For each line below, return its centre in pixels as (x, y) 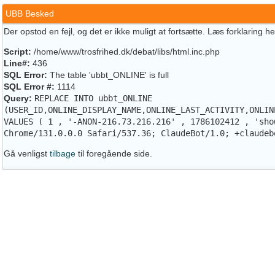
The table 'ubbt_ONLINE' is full (108, 75)
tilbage (63, 153)
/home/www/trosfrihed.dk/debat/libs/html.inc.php (126, 52)
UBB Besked (30, 14)
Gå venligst (27, 153)
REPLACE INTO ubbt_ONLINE (93, 98)
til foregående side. (114, 153)
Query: (18, 98)
